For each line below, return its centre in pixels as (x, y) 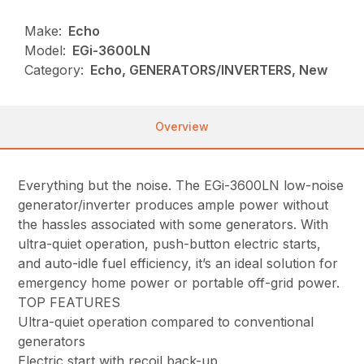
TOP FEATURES (69, 302)
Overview (182, 126)
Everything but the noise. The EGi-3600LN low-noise (181, 185)
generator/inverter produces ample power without (173, 204)
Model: (45, 50)
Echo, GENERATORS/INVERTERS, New (209, 69)
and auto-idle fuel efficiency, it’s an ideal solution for (178, 263)
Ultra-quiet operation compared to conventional (166, 321)
